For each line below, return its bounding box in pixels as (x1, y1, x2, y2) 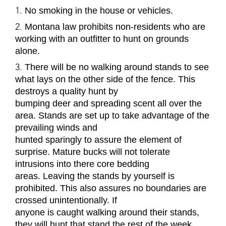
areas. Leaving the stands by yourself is (15, 171, 175, 181)
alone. (15, 45, 40, 56)
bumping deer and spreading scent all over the (15, 98, 202, 108)
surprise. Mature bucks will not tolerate (15, 146, 170, 157)
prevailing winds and (15, 122, 97, 133)
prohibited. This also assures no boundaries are (15, 183, 206, 193)
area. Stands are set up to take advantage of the (15, 110, 209, 121)
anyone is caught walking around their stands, (15, 207, 199, 217)
